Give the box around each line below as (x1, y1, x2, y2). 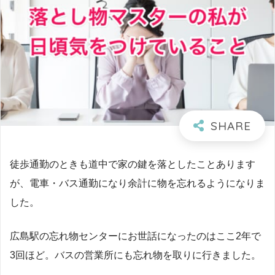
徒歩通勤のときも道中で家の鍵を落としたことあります (10, 158, 255, 169)
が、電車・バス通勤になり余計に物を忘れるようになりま (10, 177, 265, 188)
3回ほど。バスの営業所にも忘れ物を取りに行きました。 (10, 249, 261, 261)
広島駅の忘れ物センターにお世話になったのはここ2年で (10, 230, 261, 242)
